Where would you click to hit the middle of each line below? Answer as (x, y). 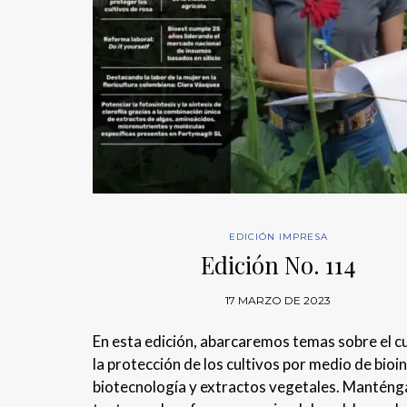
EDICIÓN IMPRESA (278, 237)
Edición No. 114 (278, 265)
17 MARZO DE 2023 (278, 301)
